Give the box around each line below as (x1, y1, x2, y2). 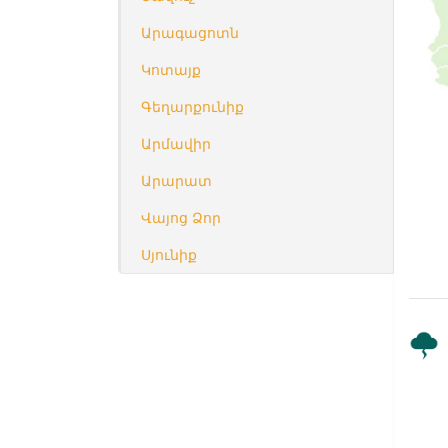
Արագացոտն (141, 23, 239, 43)
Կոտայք (141, 60, 201, 80)
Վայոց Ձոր (141, 208, 221, 228)
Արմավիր (141, 134, 211, 154)
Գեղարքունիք (141, 97, 244, 117)
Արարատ (141, 171, 212, 191)
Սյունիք (141, 245, 197, 265)
